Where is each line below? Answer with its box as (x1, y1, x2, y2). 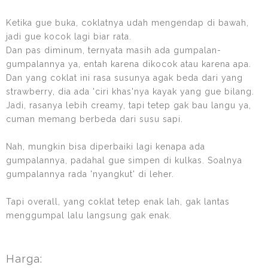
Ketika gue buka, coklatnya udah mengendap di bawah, (6, 17, 249, 28)
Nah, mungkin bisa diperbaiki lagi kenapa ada (6, 141, 205, 151)
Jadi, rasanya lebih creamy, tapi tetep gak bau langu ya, (6, 100, 251, 110)
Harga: (6, 252, 42, 265)
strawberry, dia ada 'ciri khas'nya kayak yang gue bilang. (6, 86, 254, 96)
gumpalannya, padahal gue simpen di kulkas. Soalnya (6, 155, 242, 165)
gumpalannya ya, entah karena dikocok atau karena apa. (6, 59, 251, 69)
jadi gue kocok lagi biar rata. (6, 31, 132, 41)
